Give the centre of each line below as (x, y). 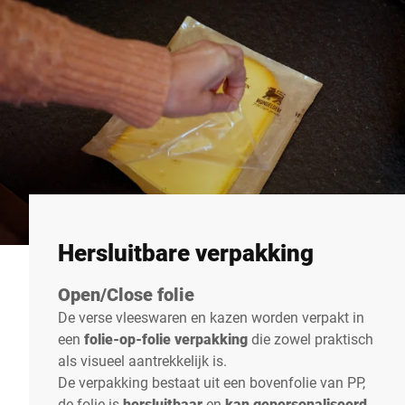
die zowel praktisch (312, 338)
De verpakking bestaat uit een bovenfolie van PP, (212, 381)
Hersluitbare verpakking (186, 252)
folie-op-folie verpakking (168, 338)
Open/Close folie (126, 293)
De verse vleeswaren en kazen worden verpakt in (211, 316)
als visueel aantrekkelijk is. (142, 360)
